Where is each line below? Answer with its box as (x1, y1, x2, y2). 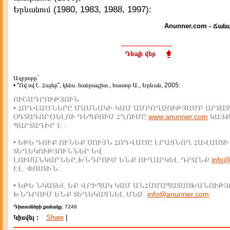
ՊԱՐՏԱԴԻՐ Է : (13, 121, 66, 129)
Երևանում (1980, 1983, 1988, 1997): (13, 5, 151, 14)
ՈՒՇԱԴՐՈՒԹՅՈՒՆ (13, 95, 80, 103)
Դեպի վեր (125, 50, 156, 57)
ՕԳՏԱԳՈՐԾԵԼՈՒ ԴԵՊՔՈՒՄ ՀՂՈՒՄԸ (13, 112, 148, 121)
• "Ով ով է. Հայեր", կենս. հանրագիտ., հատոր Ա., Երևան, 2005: (13, 82, 180, 89)
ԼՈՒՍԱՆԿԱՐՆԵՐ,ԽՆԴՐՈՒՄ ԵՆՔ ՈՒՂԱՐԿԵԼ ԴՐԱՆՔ (13, 156, 212, 164)
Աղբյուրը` (13, 74, 39, 82)
